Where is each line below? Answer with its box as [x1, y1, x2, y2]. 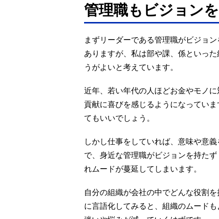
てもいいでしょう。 [84, 114, 154, 123]
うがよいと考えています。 [84, 63, 178, 72]
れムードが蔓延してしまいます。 [84, 165, 201, 174]
